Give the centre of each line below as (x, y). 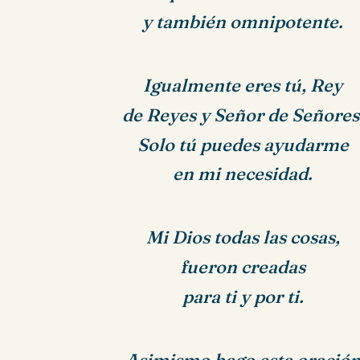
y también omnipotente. (243, 22)
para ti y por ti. (243, 297)
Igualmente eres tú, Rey (243, 85)
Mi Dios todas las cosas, (243, 238)
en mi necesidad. (243, 174)
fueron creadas (243, 268)
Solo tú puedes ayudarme (243, 145)
